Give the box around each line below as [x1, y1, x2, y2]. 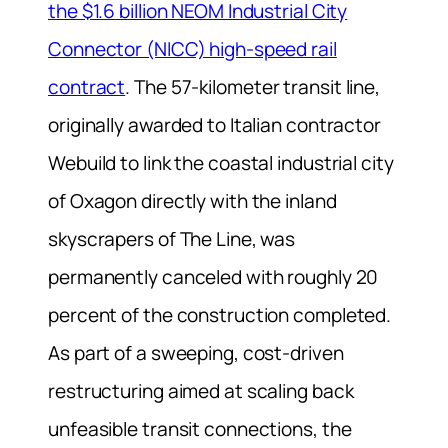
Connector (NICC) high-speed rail [48, 35, 337, 62]
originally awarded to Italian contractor [48, 111, 381, 138]
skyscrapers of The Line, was [48, 225, 296, 252]
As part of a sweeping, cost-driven [48, 339, 344, 366]
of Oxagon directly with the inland [48, 187, 337, 214]
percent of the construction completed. [48, 301, 392, 328]
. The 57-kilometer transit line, [125, 73, 381, 100]
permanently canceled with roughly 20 [48, 263, 379, 290]
